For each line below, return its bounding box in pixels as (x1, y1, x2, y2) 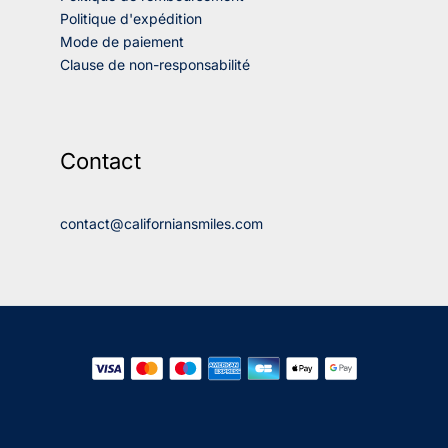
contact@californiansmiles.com (60, 215, 263, 233)
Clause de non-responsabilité (60, 56, 250, 74)
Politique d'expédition (60, 10, 202, 28)
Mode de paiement (60, 33, 184, 51)
